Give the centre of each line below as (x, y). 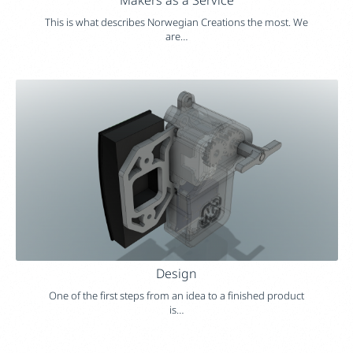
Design (176, 273)
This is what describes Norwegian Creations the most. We (176, 22)
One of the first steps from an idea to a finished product (176, 296)
